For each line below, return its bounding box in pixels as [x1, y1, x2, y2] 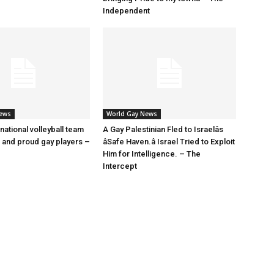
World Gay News [106, 109, 157, 118]
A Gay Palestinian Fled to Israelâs [103, 125, 223, 134]
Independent [103, 6, 150, 15]
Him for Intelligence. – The [103, 149, 201, 158]
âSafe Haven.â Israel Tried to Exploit [103, 137, 235, 146]
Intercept [103, 161, 137, 171]
